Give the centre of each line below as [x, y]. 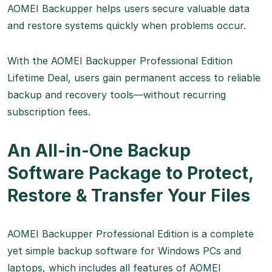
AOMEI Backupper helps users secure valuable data [128, 9]
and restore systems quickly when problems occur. [127, 26]
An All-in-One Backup [99, 151]
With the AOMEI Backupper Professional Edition [120, 61]
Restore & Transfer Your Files [129, 196]
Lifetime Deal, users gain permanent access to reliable [134, 78]
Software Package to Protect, [130, 173]
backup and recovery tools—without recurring [117, 95]
